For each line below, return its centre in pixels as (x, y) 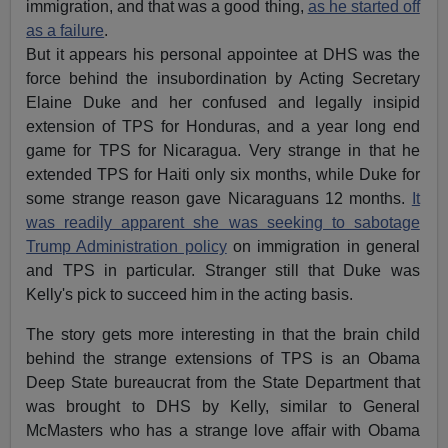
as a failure (65, 30)
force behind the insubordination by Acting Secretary (223, 78)
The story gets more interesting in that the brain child (223, 334)
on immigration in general (323, 246)
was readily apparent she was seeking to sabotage (223, 222)
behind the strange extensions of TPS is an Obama (223, 358)
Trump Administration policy (126, 246)
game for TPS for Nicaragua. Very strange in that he (223, 150)
